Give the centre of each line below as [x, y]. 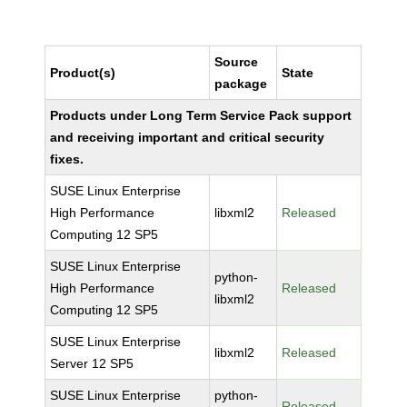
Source [237, 62]
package [241, 84]
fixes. [67, 159]
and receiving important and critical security [188, 137]
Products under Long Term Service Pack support [201, 115]
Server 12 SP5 [92, 363]
